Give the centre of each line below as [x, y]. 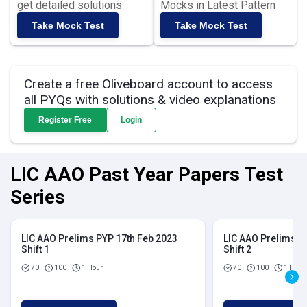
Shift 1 [35, 249]
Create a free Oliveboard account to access [148, 84]
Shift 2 [237, 249]
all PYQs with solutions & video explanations [150, 100]
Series [38, 197]
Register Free [65, 120]
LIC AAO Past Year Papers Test [147, 174]
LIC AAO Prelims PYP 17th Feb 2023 [99, 238]
